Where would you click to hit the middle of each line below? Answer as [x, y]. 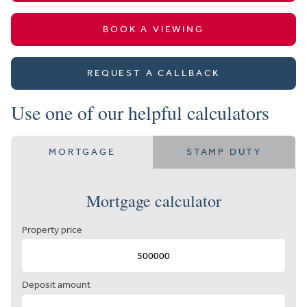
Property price [52, 230]
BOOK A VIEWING [153, 29]
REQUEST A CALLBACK [153, 73]
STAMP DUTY [224, 152]
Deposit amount [56, 285]
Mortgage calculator [153, 201]
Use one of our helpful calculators [140, 113]
